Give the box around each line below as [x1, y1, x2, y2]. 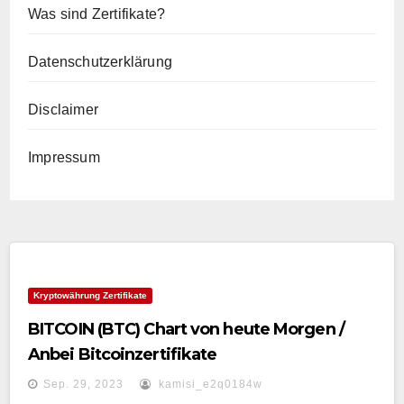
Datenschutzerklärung [28, 54, 172, 69]
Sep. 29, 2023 [43, 378, 124, 390]
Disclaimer [28, 102, 98, 117]
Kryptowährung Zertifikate [33, 290, 147, 300]
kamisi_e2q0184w [155, 378, 262, 390]
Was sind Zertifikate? [28, 6, 166, 22]
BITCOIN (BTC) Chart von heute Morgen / [28, 319, 344, 339]
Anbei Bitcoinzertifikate [28, 344, 217, 364]
